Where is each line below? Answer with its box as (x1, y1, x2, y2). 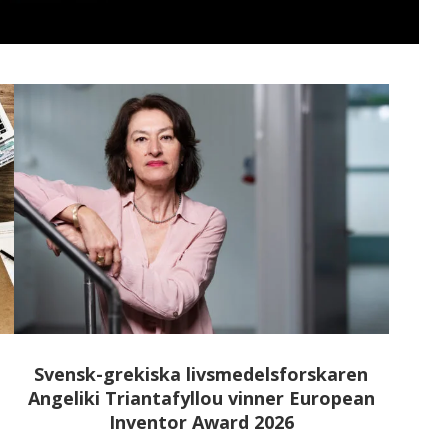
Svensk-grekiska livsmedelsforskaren (34, 361, 369, 386)
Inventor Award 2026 (108, 409, 294, 434)
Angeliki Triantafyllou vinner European (27, 385, 375, 410)
